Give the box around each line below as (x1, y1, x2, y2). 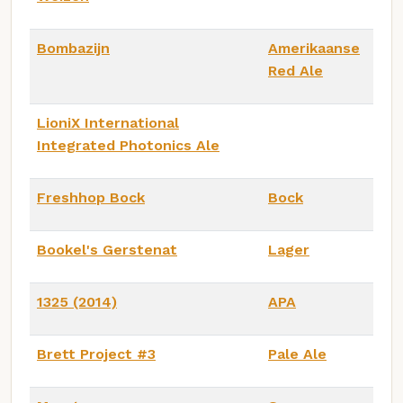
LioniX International (37, 113, 179, 131)
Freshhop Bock (37, 188, 145, 206)
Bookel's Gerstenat (37, 240, 177, 258)
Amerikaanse (268, 39, 360, 57)
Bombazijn (37, 39, 110, 57)
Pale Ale (268, 345, 327, 363)
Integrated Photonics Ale (37, 136, 219, 154)
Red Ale (268, 61, 323, 79)
